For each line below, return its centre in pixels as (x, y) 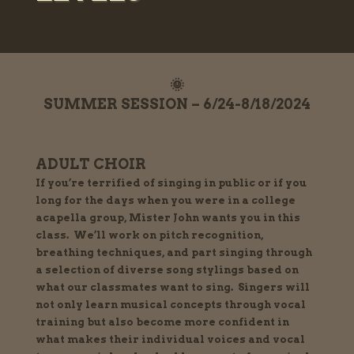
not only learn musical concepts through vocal (170, 305)
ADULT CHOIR (90, 164)
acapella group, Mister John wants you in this (168, 218)
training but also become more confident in (162, 322)
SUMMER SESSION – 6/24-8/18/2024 (177, 104)
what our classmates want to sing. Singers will (172, 287)
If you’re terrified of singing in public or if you (171, 183)
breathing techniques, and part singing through (173, 252)
